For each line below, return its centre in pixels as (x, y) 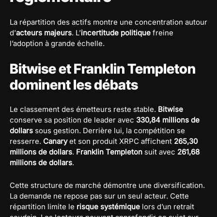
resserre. (26, 141)
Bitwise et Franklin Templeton (103, 69)
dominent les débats (74, 85)
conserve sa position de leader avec (73, 120)
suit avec (160, 152)
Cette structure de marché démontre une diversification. (107, 185)
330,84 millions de (168, 120)
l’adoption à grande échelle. (57, 43)
